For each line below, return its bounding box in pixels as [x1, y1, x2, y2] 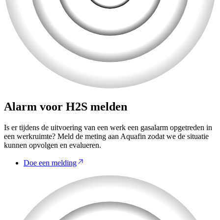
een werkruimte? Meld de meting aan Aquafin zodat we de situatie [4, 132, 209, 141]
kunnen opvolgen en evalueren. [4, 141, 101, 150]
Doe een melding [24, 159, 77, 167]
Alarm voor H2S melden [4, 100, 127, 113]
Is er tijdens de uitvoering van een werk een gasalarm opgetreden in [4, 123, 212, 132]
